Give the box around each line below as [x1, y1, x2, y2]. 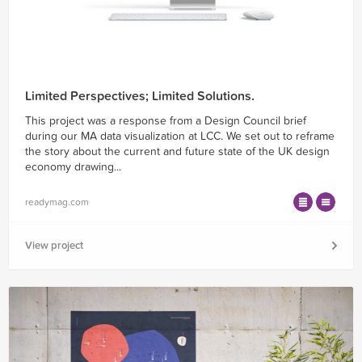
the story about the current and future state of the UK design [25, 145, 330, 159]
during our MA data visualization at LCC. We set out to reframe [25, 129, 335, 144]
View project [25, 239, 83, 253]
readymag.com [25, 196, 89, 208]
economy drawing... [25, 160, 121, 175]
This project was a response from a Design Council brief [25, 114, 306, 128]
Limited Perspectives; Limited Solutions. [25, 88, 255, 105]
